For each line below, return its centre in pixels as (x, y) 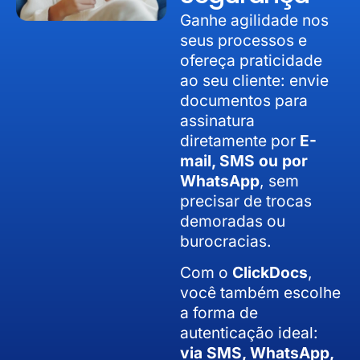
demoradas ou (233, 221)
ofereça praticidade (251, 60)
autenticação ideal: (249, 332)
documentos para (244, 100)
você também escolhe (260, 292)
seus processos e (243, 40)
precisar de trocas (246, 200)
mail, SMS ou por (244, 160)
